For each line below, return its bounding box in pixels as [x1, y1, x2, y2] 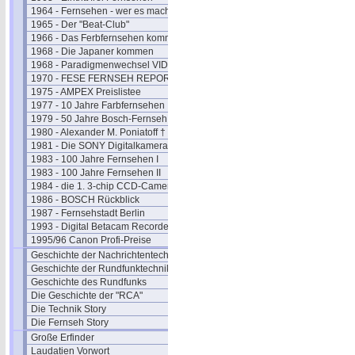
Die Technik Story [31, 303, 106, 315]
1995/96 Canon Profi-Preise [31, 235, 151, 246]
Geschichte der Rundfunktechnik [31, 263, 171, 274]
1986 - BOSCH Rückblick [31, 194, 139, 205]
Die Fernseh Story [31, 317, 109, 328]
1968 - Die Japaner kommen [31, 46, 154, 57]
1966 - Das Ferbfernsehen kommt [31, 32, 175, 44]
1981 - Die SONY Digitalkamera [31, 140, 168, 151]
